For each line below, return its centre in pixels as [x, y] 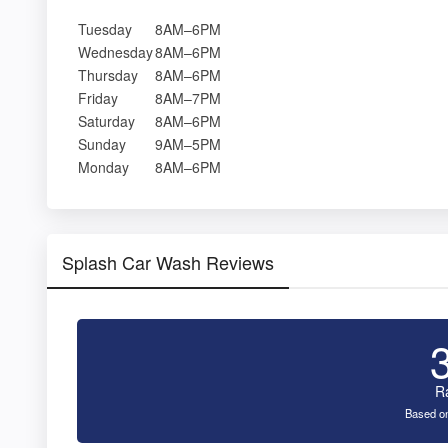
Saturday [106, 120]
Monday [103, 166]
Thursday [108, 74]
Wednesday [115, 51]
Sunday [102, 143]
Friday [98, 97]
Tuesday [105, 28]
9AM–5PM [188, 143]
